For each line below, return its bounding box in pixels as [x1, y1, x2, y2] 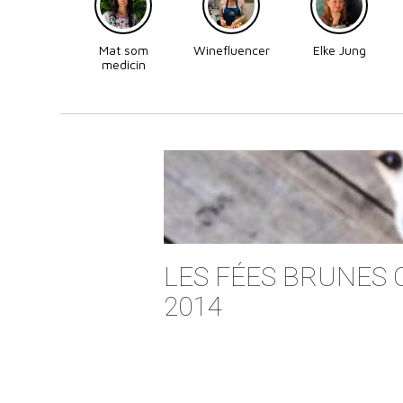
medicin [101, 57, 146, 72]
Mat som [98, 42, 148, 58]
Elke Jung [312, 42, 366, 58]
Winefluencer [193, 42, 270, 58]
